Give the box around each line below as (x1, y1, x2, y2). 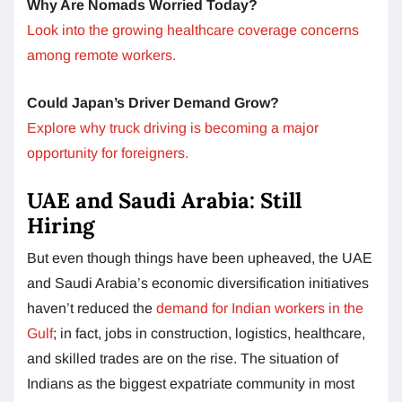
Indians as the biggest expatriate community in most (27, 375, 354, 391)
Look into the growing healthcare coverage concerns (27, 22, 359, 38)
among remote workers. (27, 47, 176, 63)
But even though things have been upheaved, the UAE (27, 249, 372, 266)
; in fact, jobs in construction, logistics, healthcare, (53, 325, 365, 341)
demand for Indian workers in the (156, 300, 363, 316)
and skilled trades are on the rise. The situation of (27, 350, 338, 366)
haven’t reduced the (27, 300, 156, 316)
